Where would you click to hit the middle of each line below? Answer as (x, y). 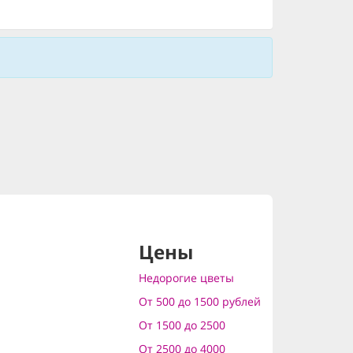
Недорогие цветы (186, 278)
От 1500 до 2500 (182, 325)
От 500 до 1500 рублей (199, 301)
